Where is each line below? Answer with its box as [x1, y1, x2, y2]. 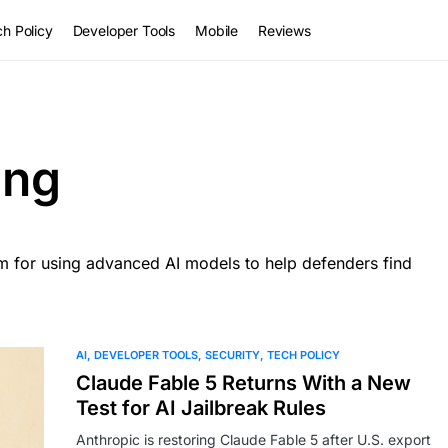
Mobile [195, 21, 238, 39]
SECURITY [205, 348, 260, 362]
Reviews [257, 21, 311, 39]
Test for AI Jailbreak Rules [76, 396, 326, 420]
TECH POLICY [267, 348, 340, 362]
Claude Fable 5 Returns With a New [76, 371, 411, 395]
